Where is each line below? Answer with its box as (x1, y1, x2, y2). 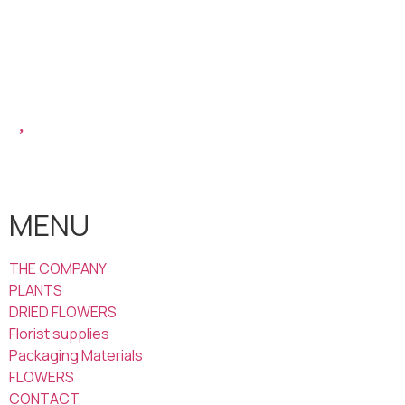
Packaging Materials (9, 345, 143, 366)
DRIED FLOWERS (9, 302, 117, 323)
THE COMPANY (9, 259, 107, 279)
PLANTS (9, 280, 62, 301)
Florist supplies (9, 324, 109, 344)
